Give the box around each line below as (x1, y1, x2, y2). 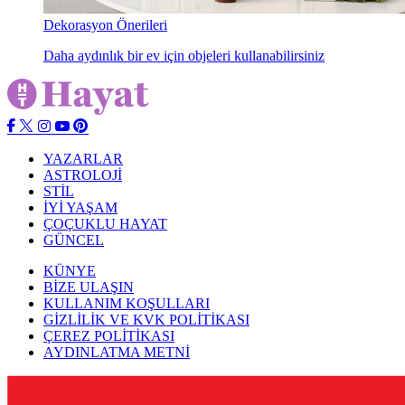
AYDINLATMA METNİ (43, 344, 190, 360)
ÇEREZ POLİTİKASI (43, 328, 174, 344)
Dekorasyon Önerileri (43, 17, 167, 33)
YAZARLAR (43, 151, 123, 166)
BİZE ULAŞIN (43, 279, 134, 295)
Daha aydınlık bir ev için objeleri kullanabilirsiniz (43, 48, 325, 63)
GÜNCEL (43, 232, 104, 248)
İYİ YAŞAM (43, 200, 118, 215)
